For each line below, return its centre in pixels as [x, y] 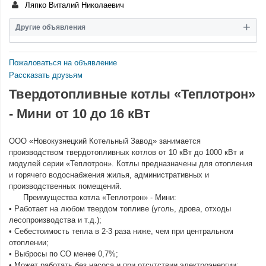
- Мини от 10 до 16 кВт [80, 114]
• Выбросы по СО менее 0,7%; [64, 254]
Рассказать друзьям [46, 75]
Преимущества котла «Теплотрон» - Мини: [93, 197]
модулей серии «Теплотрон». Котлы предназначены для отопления [131, 164]
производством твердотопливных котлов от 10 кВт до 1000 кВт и [126, 152]
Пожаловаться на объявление [63, 63]
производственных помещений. [66, 186]
